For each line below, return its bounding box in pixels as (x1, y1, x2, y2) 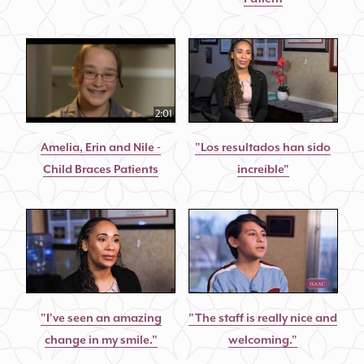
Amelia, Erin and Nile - (41, 140, 162, 155)
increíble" (236, 162, 289, 177)
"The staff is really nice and (188, 310, 338, 326)
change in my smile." (44, 332, 158, 348)
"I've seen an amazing (40, 310, 162, 326)
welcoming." (228, 332, 298, 348)
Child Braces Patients (43, 162, 159, 177)
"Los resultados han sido (195, 140, 331, 155)
